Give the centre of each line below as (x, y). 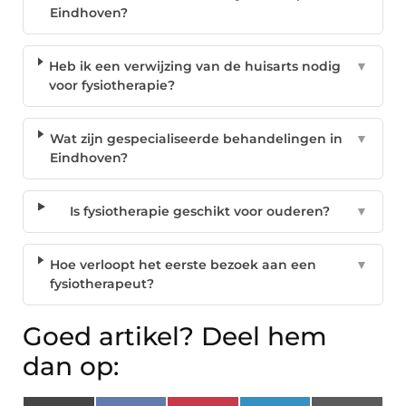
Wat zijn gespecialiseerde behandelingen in (196, 139)
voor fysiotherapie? (112, 86)
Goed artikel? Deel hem (175, 337)
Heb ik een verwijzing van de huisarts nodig (195, 67)
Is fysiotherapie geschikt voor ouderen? (199, 212)
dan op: (71, 367)
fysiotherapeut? (101, 284)
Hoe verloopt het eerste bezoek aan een (183, 265)
